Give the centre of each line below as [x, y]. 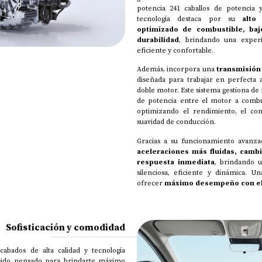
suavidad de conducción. [176, 122]
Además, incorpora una [177, 69]
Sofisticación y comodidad [65, 227]
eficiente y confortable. [175, 50]
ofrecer [151, 183]
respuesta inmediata [176, 162]
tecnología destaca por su [190, 18]
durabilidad [158, 39]
